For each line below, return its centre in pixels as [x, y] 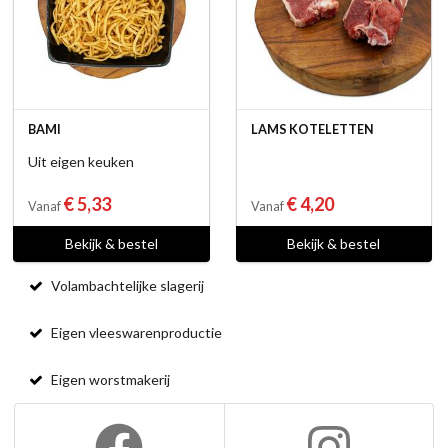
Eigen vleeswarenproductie [135, 333]
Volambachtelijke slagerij [126, 286]
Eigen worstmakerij [109, 380]
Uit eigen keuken [81, 161]
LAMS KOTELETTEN [312, 129]
